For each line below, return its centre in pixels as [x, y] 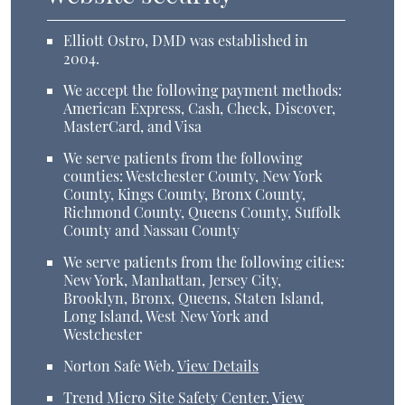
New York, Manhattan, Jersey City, [173, 280]
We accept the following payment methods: [203, 90]
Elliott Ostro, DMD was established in [186, 41]
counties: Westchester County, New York [193, 176]
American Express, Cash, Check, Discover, [200, 108]
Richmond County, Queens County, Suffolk [202, 212]
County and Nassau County [152, 231]
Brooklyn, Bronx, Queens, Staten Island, [194, 298]
